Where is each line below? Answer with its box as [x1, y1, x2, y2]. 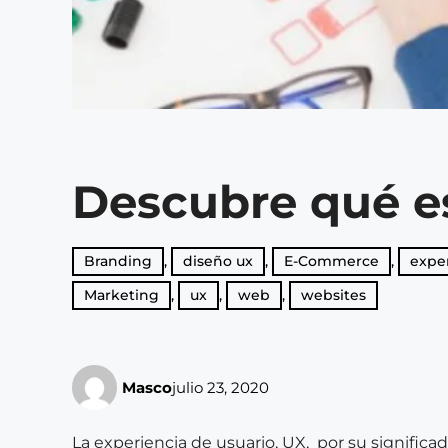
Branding [84, 252, 152, 270]
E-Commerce [284, 252, 379, 270]
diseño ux [183, 252, 253, 270]
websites [301, 286, 366, 304]
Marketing [84, 286, 159, 304]
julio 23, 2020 [172, 377, 269, 397]
